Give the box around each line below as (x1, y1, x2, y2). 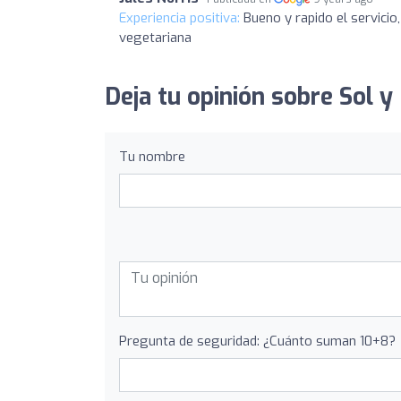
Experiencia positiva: (119, 8, 243, 27)
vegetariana (119, 28, 192, 47)
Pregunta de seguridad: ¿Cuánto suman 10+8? (119, 331, 396, 350)
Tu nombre (119, 147, 185, 166)
